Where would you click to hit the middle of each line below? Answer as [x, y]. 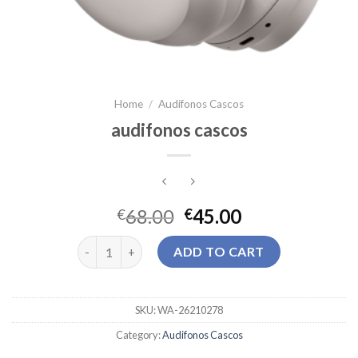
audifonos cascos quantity [150, 245]
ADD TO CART [219, 252]
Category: [139, 335]
